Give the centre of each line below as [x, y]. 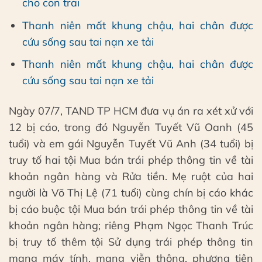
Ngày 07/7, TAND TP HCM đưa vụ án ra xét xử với [131, 111]
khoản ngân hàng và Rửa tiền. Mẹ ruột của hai [131, 176]
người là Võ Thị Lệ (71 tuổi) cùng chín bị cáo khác [131, 192]
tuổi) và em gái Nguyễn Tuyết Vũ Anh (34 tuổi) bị [131, 143]
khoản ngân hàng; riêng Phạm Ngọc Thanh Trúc [131, 225]
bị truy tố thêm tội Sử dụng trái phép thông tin [131, 242]
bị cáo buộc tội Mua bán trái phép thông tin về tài [131, 209]
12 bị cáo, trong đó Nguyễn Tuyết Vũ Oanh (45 [131, 127]
